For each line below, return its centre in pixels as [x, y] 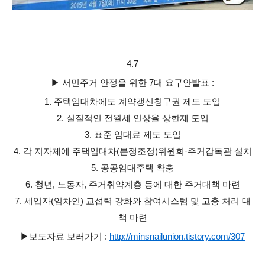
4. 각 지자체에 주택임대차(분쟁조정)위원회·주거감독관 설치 [132, 151]
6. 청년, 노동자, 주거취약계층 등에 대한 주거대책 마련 [132, 184]
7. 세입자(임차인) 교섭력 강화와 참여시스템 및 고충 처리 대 [132, 201]
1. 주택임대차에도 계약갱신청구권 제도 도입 [132, 101]
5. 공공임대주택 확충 [132, 168]
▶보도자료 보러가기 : [65, 236]
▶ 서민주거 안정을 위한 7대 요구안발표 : [132, 83]
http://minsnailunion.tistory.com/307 [177, 236]
